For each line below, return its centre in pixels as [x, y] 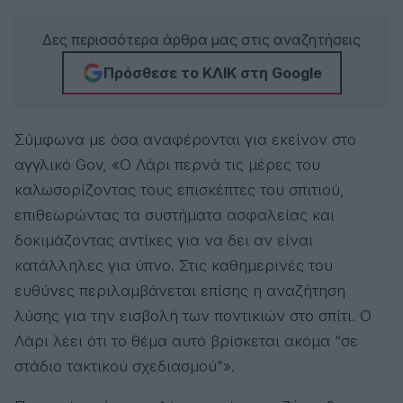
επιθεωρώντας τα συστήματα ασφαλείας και [175, 215]
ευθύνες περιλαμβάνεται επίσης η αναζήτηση [180, 291]
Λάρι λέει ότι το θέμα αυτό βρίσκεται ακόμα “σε [186, 341]
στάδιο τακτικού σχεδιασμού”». [125, 366]
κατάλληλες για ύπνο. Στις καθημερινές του [174, 265]
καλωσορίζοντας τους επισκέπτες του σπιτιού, [179, 190]
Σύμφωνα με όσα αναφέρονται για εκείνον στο [185, 139]
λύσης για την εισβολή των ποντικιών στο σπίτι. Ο [193, 316]
